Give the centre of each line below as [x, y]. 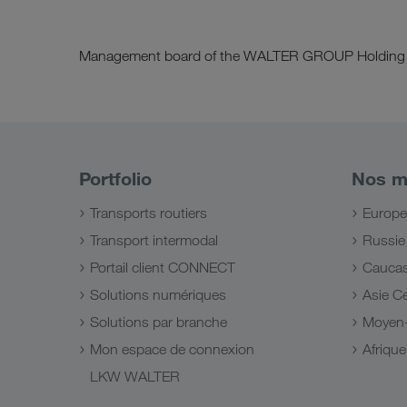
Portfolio [115, 179]
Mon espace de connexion [172, 349]
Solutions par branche [159, 322]
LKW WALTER [135, 377]
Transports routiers [149, 213]
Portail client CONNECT [163, 268]
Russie [384, 240]
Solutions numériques [158, 295]
